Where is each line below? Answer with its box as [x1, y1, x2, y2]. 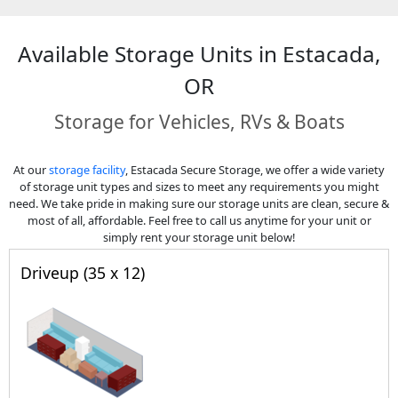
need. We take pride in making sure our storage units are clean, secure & [9, 195, 389, 211]
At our [13, 161, 49, 178]
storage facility [49, 161, 125, 178]
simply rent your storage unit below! [103, 228, 295, 245]
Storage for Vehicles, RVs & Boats [53, 108, 345, 134]
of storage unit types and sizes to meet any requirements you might [19, 178, 379, 195]
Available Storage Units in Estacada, [17, 39, 381, 69]
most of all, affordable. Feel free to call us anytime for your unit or [27, 211, 371, 228]
